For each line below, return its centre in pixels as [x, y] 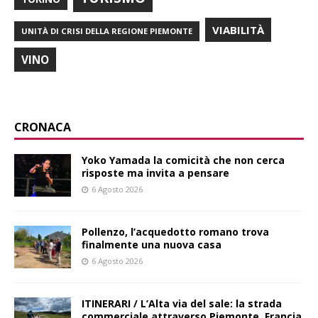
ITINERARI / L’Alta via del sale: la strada [182, 304]
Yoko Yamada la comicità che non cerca [183, 160]
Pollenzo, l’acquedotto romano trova [175, 232]
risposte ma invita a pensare [155, 173]
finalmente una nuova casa [152, 245]
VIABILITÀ [238, 30]
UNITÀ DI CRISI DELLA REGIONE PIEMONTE [107, 31]
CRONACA [43, 127]
